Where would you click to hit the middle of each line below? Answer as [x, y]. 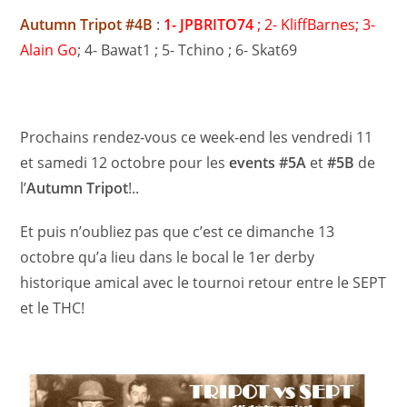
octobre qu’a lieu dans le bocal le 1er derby [168, 258]
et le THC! [53, 308]
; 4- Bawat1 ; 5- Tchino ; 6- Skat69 [188, 50]
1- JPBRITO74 [209, 25]
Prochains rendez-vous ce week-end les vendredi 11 [197, 138]
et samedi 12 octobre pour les [123, 163]
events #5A [268, 163]
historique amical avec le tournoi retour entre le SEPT [203, 283]
